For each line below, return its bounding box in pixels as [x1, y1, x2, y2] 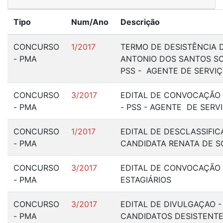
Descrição [120, 17, 160, 27]
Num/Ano [71, 17, 109, 27]
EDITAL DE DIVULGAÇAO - [120, 199, 222, 209]
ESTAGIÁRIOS [120, 175, 174, 185]
